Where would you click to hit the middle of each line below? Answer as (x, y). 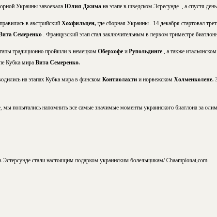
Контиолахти (120, 80)
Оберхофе (111, 52)
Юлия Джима (83, 7)
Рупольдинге (146, 52)
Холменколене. (194, 80)
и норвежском (156, 80)
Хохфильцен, (79, 23)
